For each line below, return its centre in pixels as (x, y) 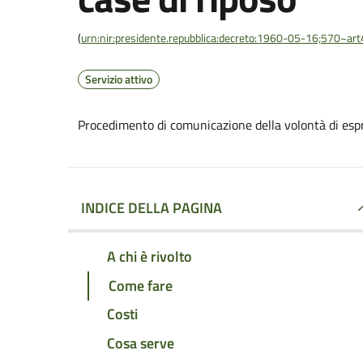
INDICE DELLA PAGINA (152, 208)
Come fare (141, 285)
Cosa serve (141, 344)
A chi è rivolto (149, 256)
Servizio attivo (119, 79)
